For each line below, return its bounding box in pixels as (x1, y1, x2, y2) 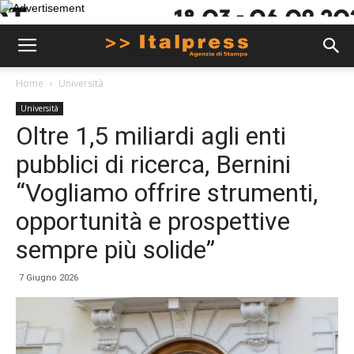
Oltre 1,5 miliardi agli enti (16, 121, 286, 151)
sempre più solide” (16, 235, 215, 265)
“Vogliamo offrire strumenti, (16, 178, 318, 208)
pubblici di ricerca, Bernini (16, 149, 291, 179)
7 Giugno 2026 (19, 273, 78, 283)
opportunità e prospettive (16, 206, 290, 236)
